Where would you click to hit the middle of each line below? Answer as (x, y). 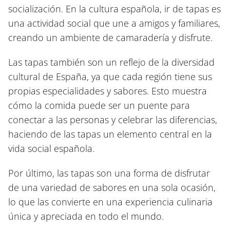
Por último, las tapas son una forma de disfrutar (109, 173)
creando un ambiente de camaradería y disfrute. (110, 38)
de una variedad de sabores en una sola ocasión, (112, 188)
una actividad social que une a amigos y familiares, (114, 23)
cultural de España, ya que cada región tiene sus (110, 77)
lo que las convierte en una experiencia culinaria (110, 202)
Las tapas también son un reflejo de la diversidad (111, 62)
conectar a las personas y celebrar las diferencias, (113, 120)
